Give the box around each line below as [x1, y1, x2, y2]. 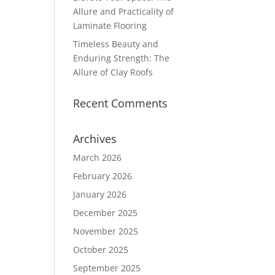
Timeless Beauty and [73, 37, 159, 50]
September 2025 [73, 261, 141, 274]
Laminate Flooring [73, 19, 147, 31]
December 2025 [73, 206, 138, 219]
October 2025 [73, 243, 129, 255]
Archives [73, 131, 117, 146]
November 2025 [73, 225, 139, 237]
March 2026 [73, 151, 122, 163]
